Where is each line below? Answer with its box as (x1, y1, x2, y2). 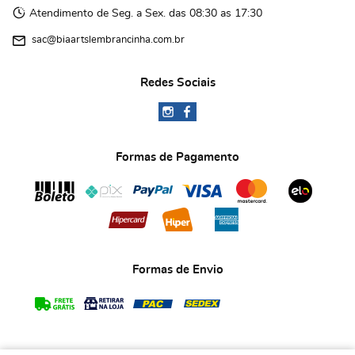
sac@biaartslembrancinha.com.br (32, 34, 185, 45)
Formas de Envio (132, 263, 223, 276)
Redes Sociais (139, 76, 216, 89)
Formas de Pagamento (116, 151, 239, 163)
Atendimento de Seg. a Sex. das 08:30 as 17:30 (29, 7, 262, 19)
